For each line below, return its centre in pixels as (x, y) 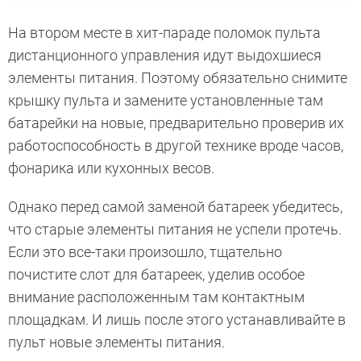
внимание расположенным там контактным (156, 297)
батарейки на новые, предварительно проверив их (176, 123)
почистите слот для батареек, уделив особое (156, 275)
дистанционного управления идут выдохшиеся (165, 56)
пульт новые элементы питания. (116, 342)
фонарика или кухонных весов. (111, 168)
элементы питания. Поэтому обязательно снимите (178, 78)
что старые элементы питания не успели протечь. (175, 230)
